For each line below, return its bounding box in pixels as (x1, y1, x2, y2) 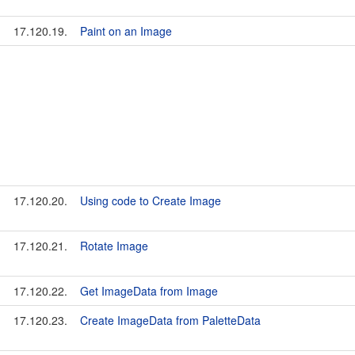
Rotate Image (80, 238, 148, 254)
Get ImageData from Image (80, 283, 218, 299)
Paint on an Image (80, 23, 172, 39)
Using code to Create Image (80, 193, 221, 208)
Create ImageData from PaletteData (80, 312, 261, 328)
